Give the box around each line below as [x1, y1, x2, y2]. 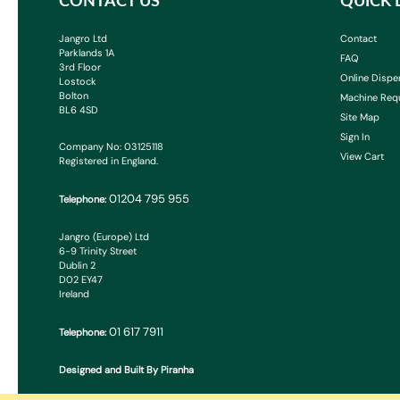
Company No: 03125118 [59, 140, 163, 154]
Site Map [340, 111, 380, 124]
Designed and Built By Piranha [59, 363, 194, 377]
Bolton [59, 89, 88, 103]
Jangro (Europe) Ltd [59, 230, 149, 244]
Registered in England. [59, 154, 158, 168]
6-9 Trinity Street [59, 245, 137, 258]
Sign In [340, 130, 371, 144]
